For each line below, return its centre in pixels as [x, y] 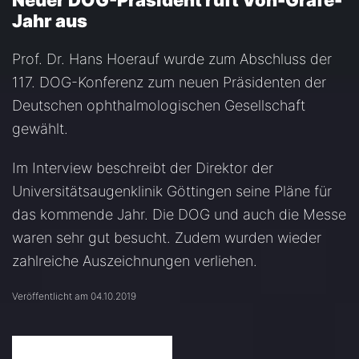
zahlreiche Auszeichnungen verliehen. [135, 261]
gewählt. [40, 129]
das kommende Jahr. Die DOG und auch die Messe [179, 214]
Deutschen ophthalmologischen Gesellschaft [159, 105]
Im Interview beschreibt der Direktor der [143, 168]
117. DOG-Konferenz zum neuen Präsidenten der [169, 82]
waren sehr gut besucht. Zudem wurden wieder [167, 238]
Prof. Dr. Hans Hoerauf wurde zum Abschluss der [172, 59]
